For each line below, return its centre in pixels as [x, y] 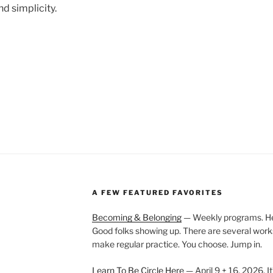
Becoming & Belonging [136, 217]
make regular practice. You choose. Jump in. [177, 244]
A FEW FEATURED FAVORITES [157, 192]
